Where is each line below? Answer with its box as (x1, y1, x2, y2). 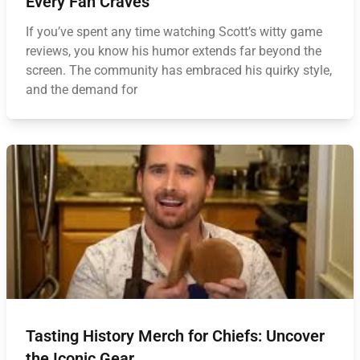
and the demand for (26, 82, 137, 97)
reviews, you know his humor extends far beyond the (26, 43, 321, 59)
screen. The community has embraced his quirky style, (26, 63, 332, 78)
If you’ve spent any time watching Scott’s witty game (26, 24, 322, 39)
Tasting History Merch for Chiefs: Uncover (26, 326, 325, 346)
